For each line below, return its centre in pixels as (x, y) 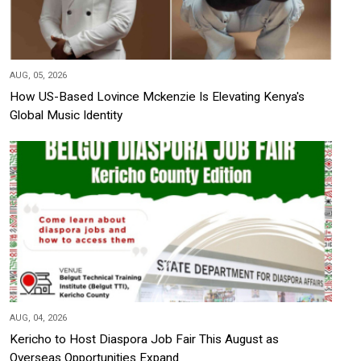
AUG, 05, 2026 (38, 76)
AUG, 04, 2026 (38, 318)
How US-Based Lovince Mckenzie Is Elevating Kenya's (157, 97)
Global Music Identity (66, 116)
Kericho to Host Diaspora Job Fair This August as (144, 340)
